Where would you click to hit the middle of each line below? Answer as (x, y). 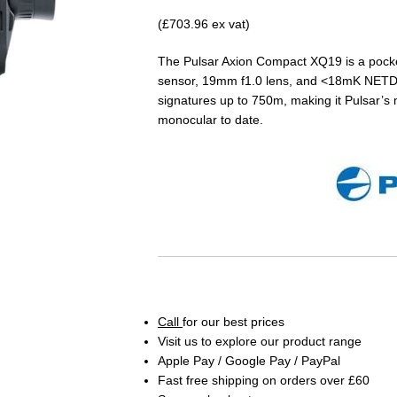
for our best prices (233, 321)
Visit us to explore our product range (259, 341)
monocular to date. (210, 119)
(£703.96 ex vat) (203, 23)
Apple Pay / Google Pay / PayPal (249, 360)
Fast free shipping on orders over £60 (263, 380)
